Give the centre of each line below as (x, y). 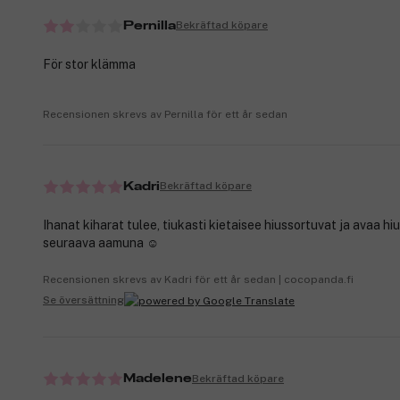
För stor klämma (89, 64)
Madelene (158, 379)
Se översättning (83, 300)
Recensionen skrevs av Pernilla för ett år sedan (165, 114)
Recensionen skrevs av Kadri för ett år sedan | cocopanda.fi (198, 279)
